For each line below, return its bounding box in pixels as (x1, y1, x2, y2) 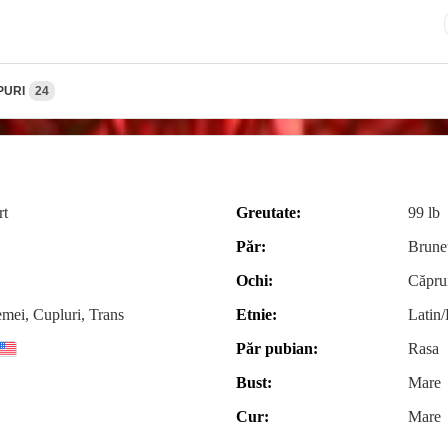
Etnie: (236, 305, 277, 323)
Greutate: (236, 203, 301, 221)
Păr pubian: (236, 339, 318, 357)
